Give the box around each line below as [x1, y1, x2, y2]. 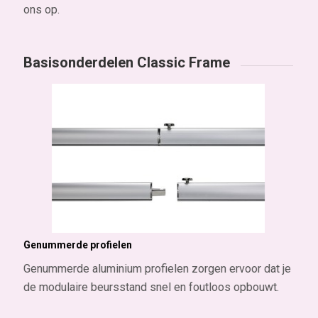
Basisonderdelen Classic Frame [23, 54, 230, 72]
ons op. [23, 3, 60, 17]
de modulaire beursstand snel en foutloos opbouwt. [23, 280, 279, 295]
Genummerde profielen [23, 238, 132, 251]
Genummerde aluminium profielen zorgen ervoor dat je [23, 262, 291, 276]
